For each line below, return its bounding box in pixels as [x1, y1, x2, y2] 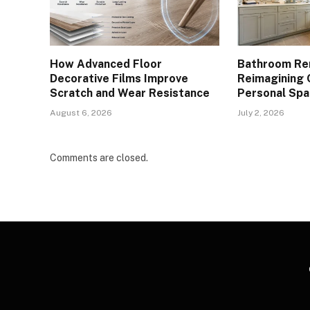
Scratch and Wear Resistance [50, 86, 210, 100]
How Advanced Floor [50, 57, 162, 71]
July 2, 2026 [237, 107, 285, 118]
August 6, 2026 [50, 107, 112, 118]
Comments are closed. [50, 152, 148, 163]
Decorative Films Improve [50, 71, 188, 85]
